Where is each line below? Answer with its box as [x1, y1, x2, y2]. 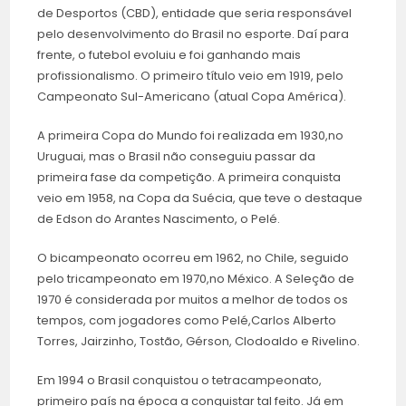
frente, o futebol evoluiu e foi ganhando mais [37, 46, 302, 64]
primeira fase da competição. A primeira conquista [37, 169, 342, 187]
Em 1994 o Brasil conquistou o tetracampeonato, [37, 372, 323, 390]
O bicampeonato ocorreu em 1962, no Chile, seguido [37, 249, 350, 267]
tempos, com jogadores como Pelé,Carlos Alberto [37, 312, 337, 330]
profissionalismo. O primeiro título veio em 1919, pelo [37, 67, 344, 85]
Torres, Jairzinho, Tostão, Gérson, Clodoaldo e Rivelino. [37, 333, 361, 351]
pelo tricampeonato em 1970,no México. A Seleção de [37, 270, 355, 288]
